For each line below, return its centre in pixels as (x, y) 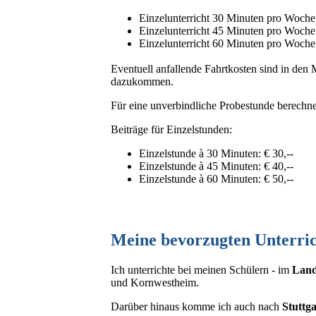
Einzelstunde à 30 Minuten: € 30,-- (216, 154)
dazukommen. (142, 82)
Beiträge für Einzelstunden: (171, 130)
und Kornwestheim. (155, 283)
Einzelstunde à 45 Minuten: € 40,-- (216, 166)
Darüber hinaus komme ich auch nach (196, 307)
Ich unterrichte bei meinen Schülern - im (201, 270)
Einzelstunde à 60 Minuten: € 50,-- (216, 179)
